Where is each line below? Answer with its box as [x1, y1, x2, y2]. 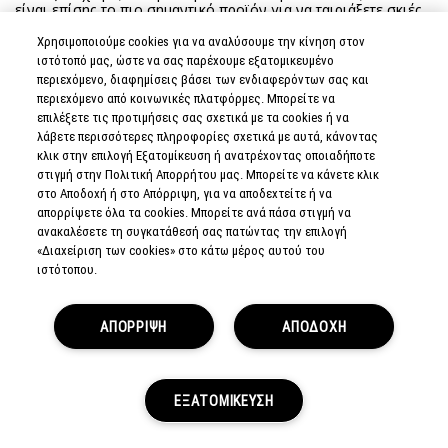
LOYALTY [342, 413, 407, 432]
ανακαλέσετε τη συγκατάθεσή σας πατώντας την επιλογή [37, 222, 348, 240]
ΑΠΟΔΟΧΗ [282, 317, 347, 336]
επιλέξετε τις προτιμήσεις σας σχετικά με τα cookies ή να [37, 108, 350, 126]
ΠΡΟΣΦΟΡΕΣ [30, 413, 119, 432]
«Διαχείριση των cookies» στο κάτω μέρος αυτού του [37, 241, 326, 259]
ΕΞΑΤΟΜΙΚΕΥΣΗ [174, 391, 274, 410]
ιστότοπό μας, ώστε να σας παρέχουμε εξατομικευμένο [37, 51, 335, 69]
